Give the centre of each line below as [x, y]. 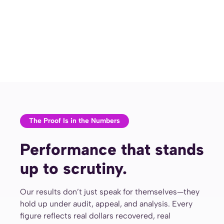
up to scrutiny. [73, 168]
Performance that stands [112, 149]
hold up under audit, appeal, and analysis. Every [106, 204]
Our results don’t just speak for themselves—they [110, 192]
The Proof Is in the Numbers [74, 121]
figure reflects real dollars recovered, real [95, 216]
